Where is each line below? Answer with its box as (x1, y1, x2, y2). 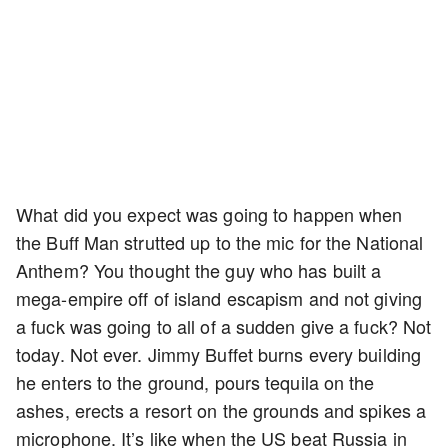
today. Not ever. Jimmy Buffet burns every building (16, 341, 422, 367)
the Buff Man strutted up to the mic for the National (16, 229, 424, 255)
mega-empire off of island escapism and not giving (16, 285, 422, 311)
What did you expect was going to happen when (16, 201, 403, 227)
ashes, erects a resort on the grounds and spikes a (16, 397, 427, 423)
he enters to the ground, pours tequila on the (16, 369, 375, 395)
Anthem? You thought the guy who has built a (16, 257, 382, 283)
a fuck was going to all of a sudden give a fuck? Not (16, 313, 432, 339)
